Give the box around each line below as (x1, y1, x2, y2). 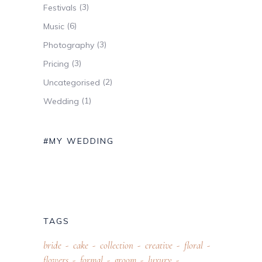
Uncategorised (43, 77, 100, 88)
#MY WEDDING (43, 136, 114, 147)
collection (100, 239, 133, 252)
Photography (43, 40, 94, 51)
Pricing (43, 58, 69, 70)
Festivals (43, 2, 77, 13)
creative (145, 239, 173, 252)
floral (184, 239, 203, 252)
